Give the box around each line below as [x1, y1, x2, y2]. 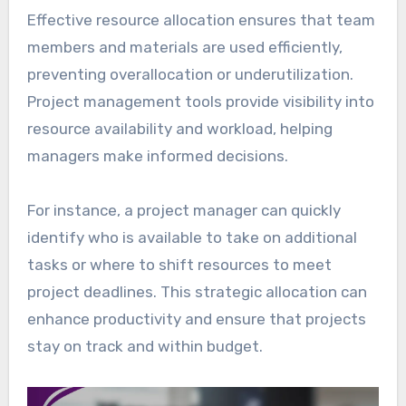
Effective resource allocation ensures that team [26, 11, 375, 30]
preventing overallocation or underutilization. [26, 65, 353, 84]
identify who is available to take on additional [26, 228, 357, 247]
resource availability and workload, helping [26, 120, 333, 139]
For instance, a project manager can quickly [26, 201, 341, 220]
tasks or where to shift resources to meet [26, 256, 332, 275]
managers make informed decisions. [26, 147, 288, 166]
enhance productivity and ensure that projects [26, 310, 366, 329]
